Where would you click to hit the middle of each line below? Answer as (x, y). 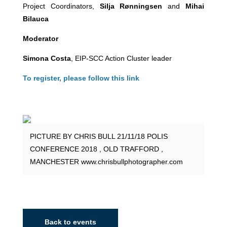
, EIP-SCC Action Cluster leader (121, 58)
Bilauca (35, 19)
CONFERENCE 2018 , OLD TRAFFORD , (96, 149)
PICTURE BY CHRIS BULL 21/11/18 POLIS (99, 136)
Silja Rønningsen (134, 6)
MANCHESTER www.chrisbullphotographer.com (106, 162)
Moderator (40, 39)
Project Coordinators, (61, 6)
